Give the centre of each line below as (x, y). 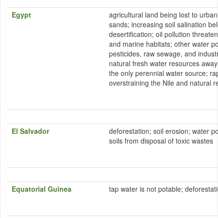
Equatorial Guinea (42, 189)
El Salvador (30, 131)
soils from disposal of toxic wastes (161, 141)
